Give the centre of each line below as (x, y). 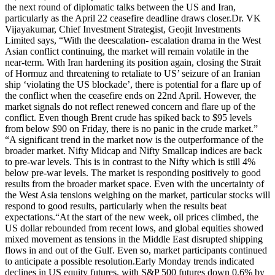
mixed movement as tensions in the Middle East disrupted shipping (134, 239)
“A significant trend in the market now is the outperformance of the (134, 139)
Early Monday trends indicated (195, 261)
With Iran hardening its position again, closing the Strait (154, 62)
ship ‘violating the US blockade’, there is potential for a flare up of (133, 84)
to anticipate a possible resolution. (70, 261)
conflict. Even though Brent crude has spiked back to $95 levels (128, 117)
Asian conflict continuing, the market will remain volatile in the (127, 51)
